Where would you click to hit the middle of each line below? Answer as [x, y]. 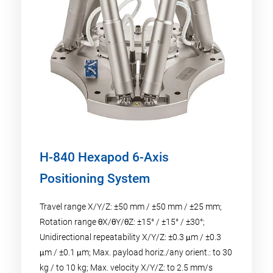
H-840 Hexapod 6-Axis [104, 157]
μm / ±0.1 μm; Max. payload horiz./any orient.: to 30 [136, 252]
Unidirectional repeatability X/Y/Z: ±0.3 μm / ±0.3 [130, 237]
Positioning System [95, 178]
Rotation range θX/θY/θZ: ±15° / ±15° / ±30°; [122, 222]
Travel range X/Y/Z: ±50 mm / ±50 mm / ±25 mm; [131, 206]
